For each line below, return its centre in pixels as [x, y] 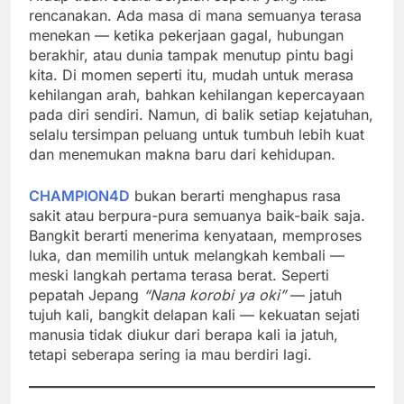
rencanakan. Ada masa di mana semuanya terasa [195, 15]
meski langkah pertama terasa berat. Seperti [179, 275]
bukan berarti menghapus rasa [235, 195]
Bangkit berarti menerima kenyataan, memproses [195, 235]
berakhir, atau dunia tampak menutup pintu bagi [191, 55]
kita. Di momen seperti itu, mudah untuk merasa [191, 74]
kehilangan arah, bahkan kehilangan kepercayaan [197, 94]
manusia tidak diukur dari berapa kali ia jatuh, [184, 334]
